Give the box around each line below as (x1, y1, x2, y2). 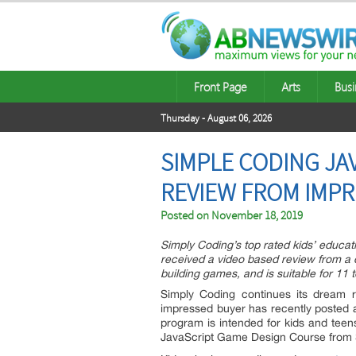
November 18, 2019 (211, 208, 303, 223)
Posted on (161, 208, 211, 223)
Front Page (194, 79, 247, 95)
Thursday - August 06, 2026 (161, 112, 272, 125)
